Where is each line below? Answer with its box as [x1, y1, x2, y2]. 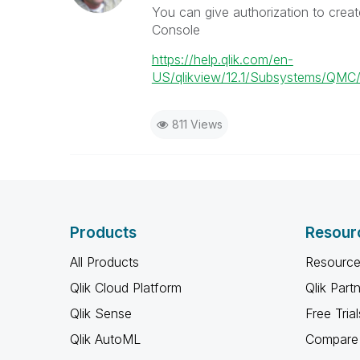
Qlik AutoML [70, 331, 141, 347]
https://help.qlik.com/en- [151, 51, 293, 67]
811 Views [171, 117, 223, 131]
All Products [70, 254, 139, 270]
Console [151, 22, 200, 38]
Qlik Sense [70, 305, 132, 321]
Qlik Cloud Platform [70, 280, 182, 296]
